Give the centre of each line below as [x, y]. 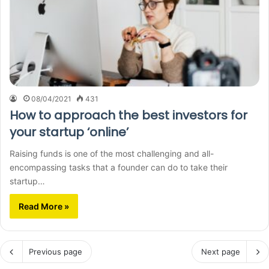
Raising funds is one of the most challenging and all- [112, 154]
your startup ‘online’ [69, 132]
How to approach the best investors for [128, 116]
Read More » [44, 207]
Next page [221, 252]
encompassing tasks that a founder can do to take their [119, 168]
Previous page [56, 252]
